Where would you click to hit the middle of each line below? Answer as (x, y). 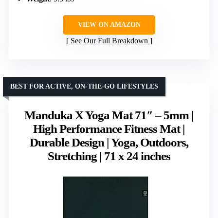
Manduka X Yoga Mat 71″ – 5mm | (109, 115)
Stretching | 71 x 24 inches (109, 156)
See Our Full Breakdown (109, 40)
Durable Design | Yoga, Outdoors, (109, 142)
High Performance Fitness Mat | (109, 128)
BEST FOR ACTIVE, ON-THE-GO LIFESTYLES (84, 86)
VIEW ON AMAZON (109, 24)
